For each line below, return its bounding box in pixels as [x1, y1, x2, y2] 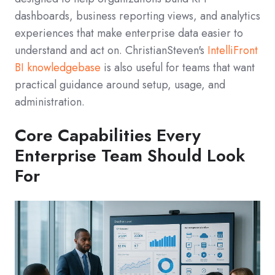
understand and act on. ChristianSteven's [15, 42, 207, 59]
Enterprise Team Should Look [15, 143, 245, 169]
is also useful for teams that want [101, 60, 255, 76]
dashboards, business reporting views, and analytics [15, 8, 260, 25]
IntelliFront [207, 42, 258, 59]
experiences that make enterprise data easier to [15, 25, 243, 42]
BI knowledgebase [15, 60, 101, 76]
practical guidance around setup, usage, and [15, 77, 225, 93]
